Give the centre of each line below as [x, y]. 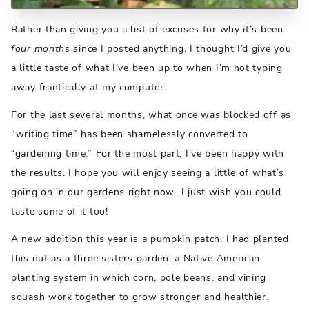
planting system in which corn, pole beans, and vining [139, 278]
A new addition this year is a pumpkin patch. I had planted [150, 239]
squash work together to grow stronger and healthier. [140, 297]
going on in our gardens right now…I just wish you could [146, 192]
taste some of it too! [60, 212]
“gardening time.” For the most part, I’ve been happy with [148, 154]
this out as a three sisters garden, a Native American [136, 259]
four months [41, 49]
